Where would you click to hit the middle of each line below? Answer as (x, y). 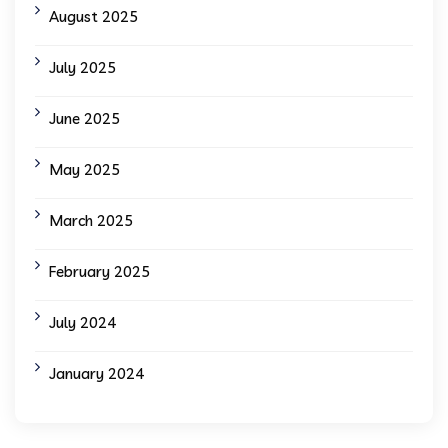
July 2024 (82, 323)
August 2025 (93, 17)
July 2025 (82, 68)
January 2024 (96, 374)
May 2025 (84, 170)
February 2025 (99, 272)
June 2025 (84, 119)
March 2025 (91, 221)
